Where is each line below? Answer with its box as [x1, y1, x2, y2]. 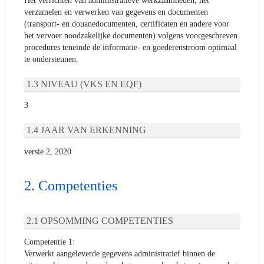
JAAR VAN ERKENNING [41, 125, 146, 136]
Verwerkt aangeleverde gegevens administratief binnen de [24, 249, 215, 259]
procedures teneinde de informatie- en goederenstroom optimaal [24, 42, 237, 52]
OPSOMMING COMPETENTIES [41, 215, 173, 226]
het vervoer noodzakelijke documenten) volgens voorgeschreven [24, 31, 237, 40]
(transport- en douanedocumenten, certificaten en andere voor [24, 19, 229, 28]
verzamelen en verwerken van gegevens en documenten [24, 7, 208, 16]
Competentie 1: [24, 237, 75, 247]
